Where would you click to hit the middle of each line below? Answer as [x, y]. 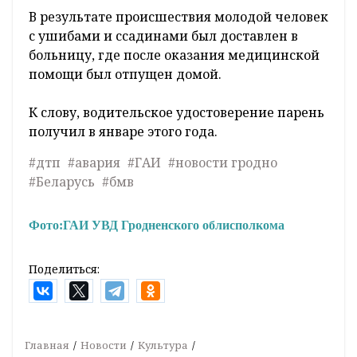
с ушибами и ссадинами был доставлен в [163, 35]
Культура [163, 345]
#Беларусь [62, 181]
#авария [94, 162]
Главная [47, 345]
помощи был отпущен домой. [125, 74]
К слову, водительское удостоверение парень [177, 112]
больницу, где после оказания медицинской [174, 55]
